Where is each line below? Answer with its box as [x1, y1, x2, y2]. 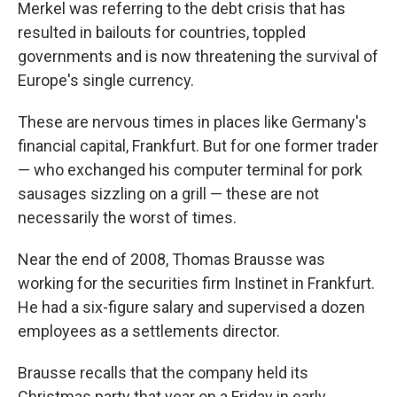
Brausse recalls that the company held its [18, 363, 308, 382]
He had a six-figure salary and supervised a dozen [18, 298, 365, 316]
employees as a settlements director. [18, 322, 280, 340]
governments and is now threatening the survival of [18, 47, 378, 66]
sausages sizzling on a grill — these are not [18, 184, 319, 203]
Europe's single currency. [18, 71, 194, 90]
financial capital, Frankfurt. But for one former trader [18, 136, 378, 155]
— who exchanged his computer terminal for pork [18, 160, 362, 179]
